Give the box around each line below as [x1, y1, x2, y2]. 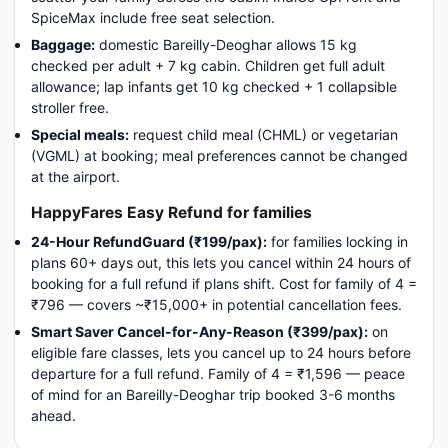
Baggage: [31, 36, 95, 53]
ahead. [31, 407, 76, 424]
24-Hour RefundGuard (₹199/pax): [31, 233, 267, 250]
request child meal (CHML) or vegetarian [129, 126, 398, 143]
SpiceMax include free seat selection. [31, 9, 275, 26]
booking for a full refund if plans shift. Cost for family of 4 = [31, 275, 417, 292]
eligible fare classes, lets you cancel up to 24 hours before [31, 344, 411, 361]
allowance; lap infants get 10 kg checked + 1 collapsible [31, 78, 397, 95]
